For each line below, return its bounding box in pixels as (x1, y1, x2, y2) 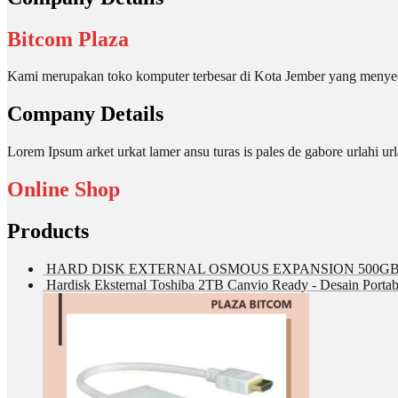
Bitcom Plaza (7, 27, 129, 51)
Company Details (7, 102, 163, 126)
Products (7, 219, 89, 243)
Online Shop (7, 178, 120, 202)
